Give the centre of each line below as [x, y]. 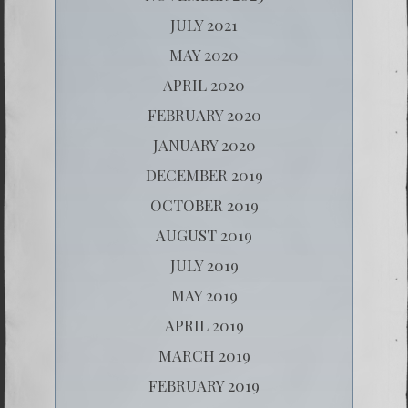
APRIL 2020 [204, 84]
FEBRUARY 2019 [204, 385]
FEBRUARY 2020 [204, 114]
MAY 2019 [204, 295]
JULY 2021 [204, 24]
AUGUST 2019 [204, 235]
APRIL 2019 [204, 325]
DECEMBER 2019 [204, 174]
